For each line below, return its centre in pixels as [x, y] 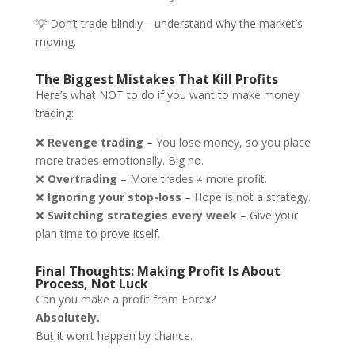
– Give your [267, 215]
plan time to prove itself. [97, 233]
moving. [55, 42]
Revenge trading [95, 142]
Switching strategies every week [142, 215]
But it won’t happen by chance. [114, 336]
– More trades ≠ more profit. [192, 179]
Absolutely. [67, 317]
